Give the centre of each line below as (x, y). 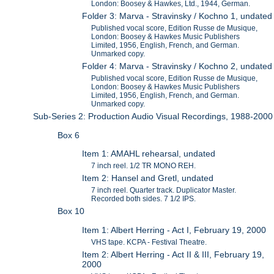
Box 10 (71, 211)
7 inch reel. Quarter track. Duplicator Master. (164, 191)
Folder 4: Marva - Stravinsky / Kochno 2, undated (177, 66)
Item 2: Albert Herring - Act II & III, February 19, (173, 254)
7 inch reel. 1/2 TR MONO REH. (144, 166)
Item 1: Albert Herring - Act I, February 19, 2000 (174, 230)
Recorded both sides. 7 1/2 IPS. (144, 199)
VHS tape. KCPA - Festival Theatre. (149, 242)
